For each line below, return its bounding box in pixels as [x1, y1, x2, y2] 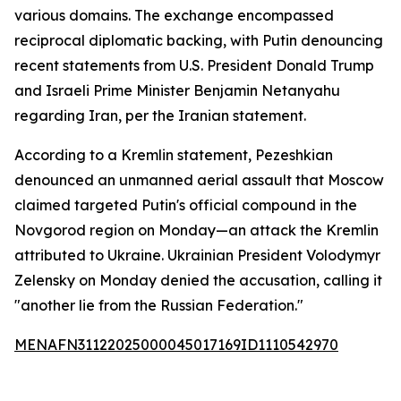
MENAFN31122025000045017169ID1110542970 [14, 336, 338, 354]
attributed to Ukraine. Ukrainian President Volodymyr [14, 246, 380, 264]
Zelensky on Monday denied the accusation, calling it [14, 271, 382, 289]
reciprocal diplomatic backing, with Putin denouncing [14, 31, 383, 49]
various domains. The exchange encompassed [14, 6, 334, 24]
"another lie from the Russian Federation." [14, 296, 303, 314]
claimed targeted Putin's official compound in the [14, 196, 357, 214]
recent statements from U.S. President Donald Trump [14, 56, 374, 74]
